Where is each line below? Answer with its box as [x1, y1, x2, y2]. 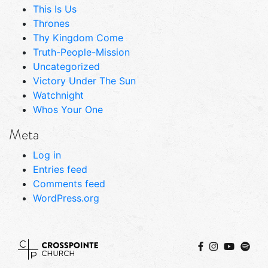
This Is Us [33, 2, 77, 15]
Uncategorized [33, 60, 100, 72]
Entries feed [33, 163, 87, 175]
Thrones [33, 17, 69, 29]
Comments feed [33, 177, 105, 190]
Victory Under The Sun [33, 74, 136, 87]
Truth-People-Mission [33, 45, 130, 58]
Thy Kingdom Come [33, 31, 123, 44]
